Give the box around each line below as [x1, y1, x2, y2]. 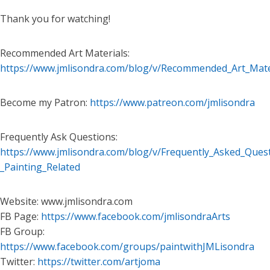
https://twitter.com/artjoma [37, 255, 160, 268]
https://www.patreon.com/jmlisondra [90, 96, 255, 109]
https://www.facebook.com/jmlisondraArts [41, 210, 230, 223]
